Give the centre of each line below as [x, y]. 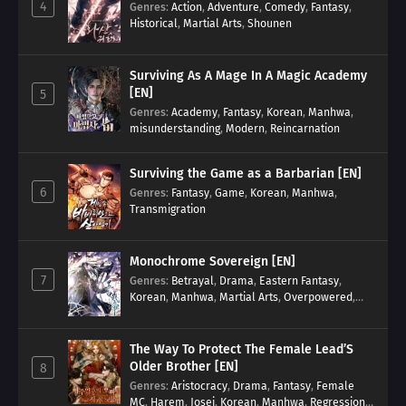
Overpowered [318, 296]
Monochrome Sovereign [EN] [213, 261]
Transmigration [168, 208]
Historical [154, 23]
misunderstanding [175, 128]
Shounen [270, 23]
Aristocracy [199, 385]
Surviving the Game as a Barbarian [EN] [246, 173]
